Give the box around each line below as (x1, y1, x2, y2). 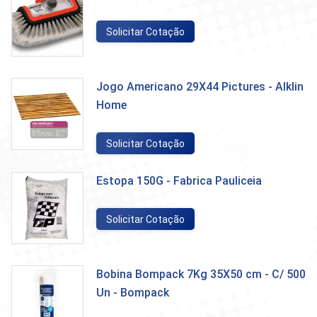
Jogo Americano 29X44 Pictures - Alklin (96, 80, 304, 93)
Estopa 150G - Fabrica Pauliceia (96, 174, 262, 188)
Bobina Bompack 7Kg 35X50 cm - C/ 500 (96, 267, 306, 281)
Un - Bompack (96, 286, 169, 299)
